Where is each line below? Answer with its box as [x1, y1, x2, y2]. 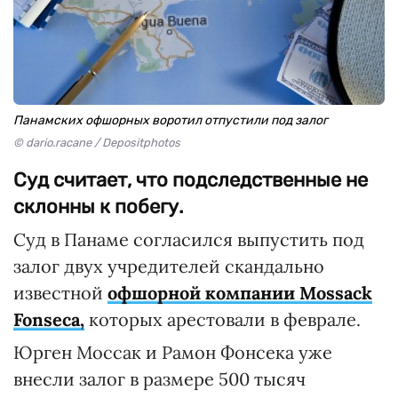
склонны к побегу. [13, 195, 184, 219]
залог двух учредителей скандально [13, 255, 324, 277]
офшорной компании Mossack [107, 282, 372, 304]
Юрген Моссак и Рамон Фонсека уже [13, 341, 332, 363]
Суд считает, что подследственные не [13, 168, 368, 192]
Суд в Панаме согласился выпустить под [13, 228, 364, 251]
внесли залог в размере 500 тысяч [13, 368, 306, 390]
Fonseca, [13, 308, 84, 330]
